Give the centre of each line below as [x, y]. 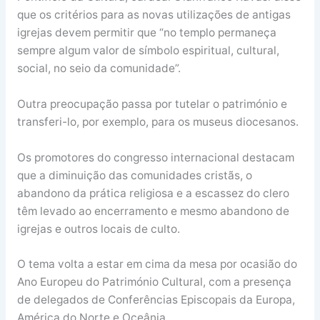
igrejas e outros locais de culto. [98, 229]
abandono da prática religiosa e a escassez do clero [153, 193]
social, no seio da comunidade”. [99, 68]
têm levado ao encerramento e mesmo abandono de [153, 211]
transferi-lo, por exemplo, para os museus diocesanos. [157, 121]
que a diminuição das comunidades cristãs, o [134, 175]
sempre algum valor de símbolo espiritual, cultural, [148, 50]
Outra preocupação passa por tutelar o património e [152, 104]
